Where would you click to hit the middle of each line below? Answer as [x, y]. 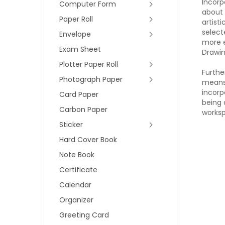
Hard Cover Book [88, 140]
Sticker [71, 125]
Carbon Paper [83, 109]
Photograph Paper [91, 79]
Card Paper [79, 94]
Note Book [77, 155]
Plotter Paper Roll [89, 64]
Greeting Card [84, 215]
